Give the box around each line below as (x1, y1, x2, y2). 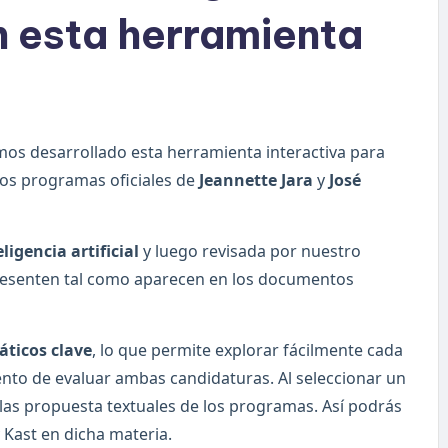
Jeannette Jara (199, 169, 313, 192)
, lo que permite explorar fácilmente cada (92, 339, 403, 362)
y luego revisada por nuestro (139, 240, 361, 263)
